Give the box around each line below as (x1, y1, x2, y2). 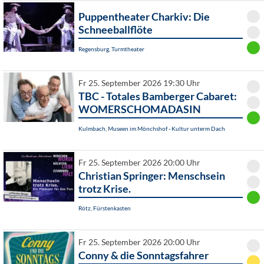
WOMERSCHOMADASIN (78, 103, 201, 116)
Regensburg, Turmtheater (78, 45, 144, 53)
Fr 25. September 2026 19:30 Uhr (78, 78, 200, 88)
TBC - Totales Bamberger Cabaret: (78, 90, 237, 103)
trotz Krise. (78, 182, 131, 196)
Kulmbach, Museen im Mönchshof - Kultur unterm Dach (78, 125, 225, 133)
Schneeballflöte (78, 23, 153, 37)
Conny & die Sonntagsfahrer (78, 249, 209, 262)
